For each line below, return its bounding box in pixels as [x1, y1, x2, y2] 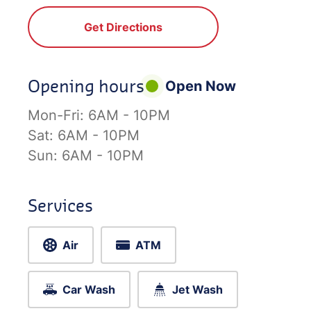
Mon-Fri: [28, 107, 88, 124]
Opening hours [28, 74, 144, 97]
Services [28, 194, 93, 217]
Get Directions [84, 20, 162, 34]
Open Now [165, 78, 236, 94]
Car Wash [62, 283, 115, 296]
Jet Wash [172, 283, 223, 296]
